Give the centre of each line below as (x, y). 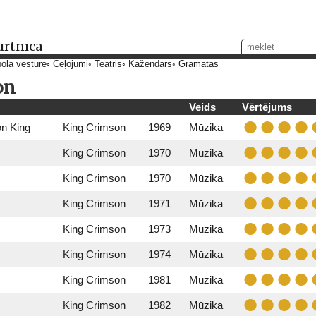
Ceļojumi (71, 64)
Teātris (108, 64)
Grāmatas (199, 64)
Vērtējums (267, 107)
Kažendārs (150, 64)
